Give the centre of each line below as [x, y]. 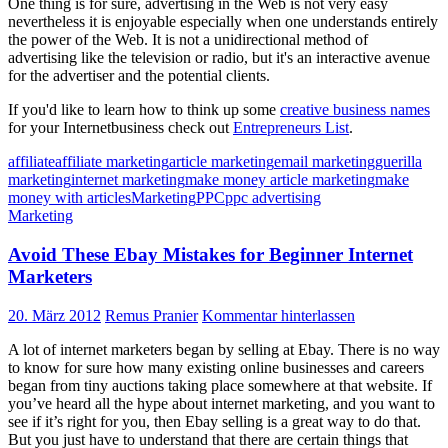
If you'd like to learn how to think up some [144, 110]
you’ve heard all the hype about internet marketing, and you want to [221, 403]
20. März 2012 [54, 315]
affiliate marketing [112, 162]
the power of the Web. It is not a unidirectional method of [188, 40]
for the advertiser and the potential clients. [139, 76]
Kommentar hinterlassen [278, 315]
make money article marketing [280, 180]
